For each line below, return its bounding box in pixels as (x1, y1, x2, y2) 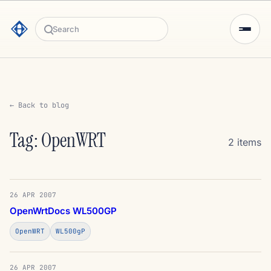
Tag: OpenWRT (10, 128, 106, 153)
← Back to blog (10, 100, 69, 110)
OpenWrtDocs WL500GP (10, 205, 117, 217)
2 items (228, 136, 261, 148)
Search (44, 29, 75, 42)
